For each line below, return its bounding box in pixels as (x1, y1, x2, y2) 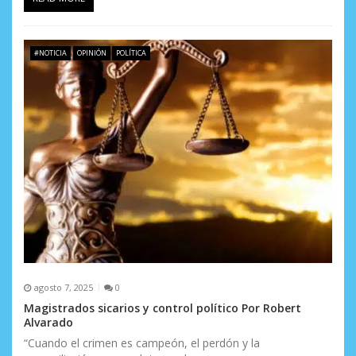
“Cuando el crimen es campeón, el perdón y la (24, 335, 260, 351)
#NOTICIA (33, 47, 67, 58)
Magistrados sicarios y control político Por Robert (24, 300, 301, 316)
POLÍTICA (116, 47, 147, 58)
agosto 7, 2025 (33, 281, 93, 293)
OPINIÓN (76, 47, 106, 58)
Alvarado (24, 315, 73, 331)
